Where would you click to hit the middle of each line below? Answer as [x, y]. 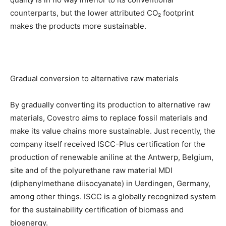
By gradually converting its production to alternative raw [110, 105]
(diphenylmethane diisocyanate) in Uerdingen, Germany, [110, 184]
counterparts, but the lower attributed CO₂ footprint [102, 13]
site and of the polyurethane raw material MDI [91, 171]
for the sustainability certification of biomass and [97, 210]
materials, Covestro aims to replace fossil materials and [109, 118]
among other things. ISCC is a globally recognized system [113, 197]
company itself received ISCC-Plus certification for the [108, 144]
